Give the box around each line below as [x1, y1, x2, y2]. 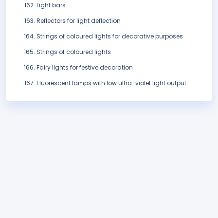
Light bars [36, 1, 66, 10]
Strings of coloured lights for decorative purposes [36, 32, 183, 41]
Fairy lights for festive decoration [36, 63, 133, 72]
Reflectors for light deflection [36, 17, 121, 25]
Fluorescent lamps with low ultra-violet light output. [36, 79, 188, 88]
